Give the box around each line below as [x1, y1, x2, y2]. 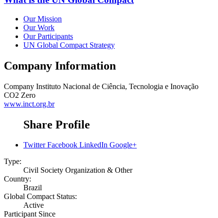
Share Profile [23, 118, 90, 131]
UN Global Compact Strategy [23, 40, 115, 49]
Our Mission [23, 14, 62, 23]
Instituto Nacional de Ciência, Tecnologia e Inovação [36, 82, 199, 91]
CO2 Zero [4, 91, 36, 99]
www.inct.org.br [4, 99, 54, 108]
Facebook [47, 141, 77, 149]
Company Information [4, 59, 116, 72]
